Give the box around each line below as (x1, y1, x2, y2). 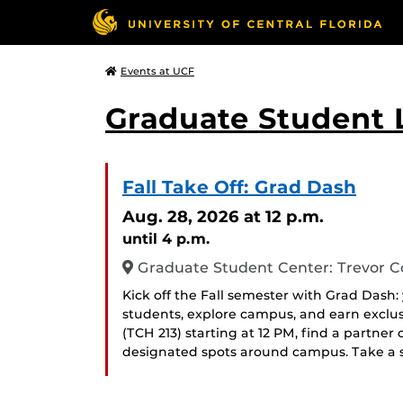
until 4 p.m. (122, 230, 210, 247)
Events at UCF (121, 65, 194, 77)
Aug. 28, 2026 (122, 206, 239, 227)
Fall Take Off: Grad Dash (122, 176, 356, 198)
